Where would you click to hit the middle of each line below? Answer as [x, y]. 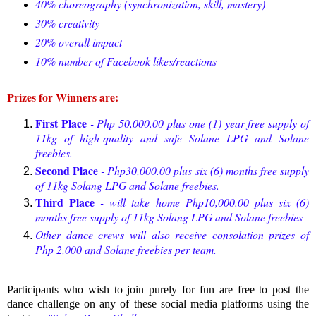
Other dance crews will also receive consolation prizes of [172, 235]
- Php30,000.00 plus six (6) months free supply [204, 170]
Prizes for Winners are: [63, 97]
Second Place [67, 170]
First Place [63, 123]
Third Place [68, 202]
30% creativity [67, 23]
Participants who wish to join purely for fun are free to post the [158, 290]
